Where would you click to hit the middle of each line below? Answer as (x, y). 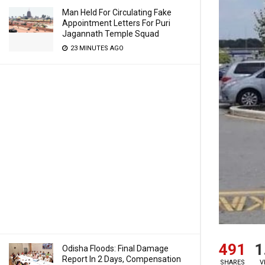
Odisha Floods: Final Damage (115, 248)
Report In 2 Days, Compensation (122, 259)
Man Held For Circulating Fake (117, 12)
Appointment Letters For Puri (116, 23)
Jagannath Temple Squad (111, 34)
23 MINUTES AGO (96, 48)
